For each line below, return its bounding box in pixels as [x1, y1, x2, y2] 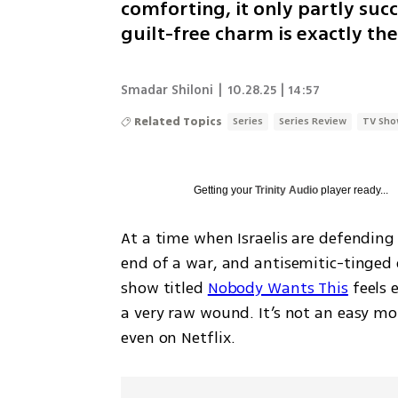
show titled [121, 275, 208, 299]
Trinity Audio [255, 183, 319, 196]
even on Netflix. [121, 325, 236, 349]
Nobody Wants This [207, 275, 348, 299]
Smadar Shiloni [121, 80, 214, 99]
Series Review [279, 113, 347, 129]
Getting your [194, 183, 256, 196]
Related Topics [134, 113, 223, 130]
